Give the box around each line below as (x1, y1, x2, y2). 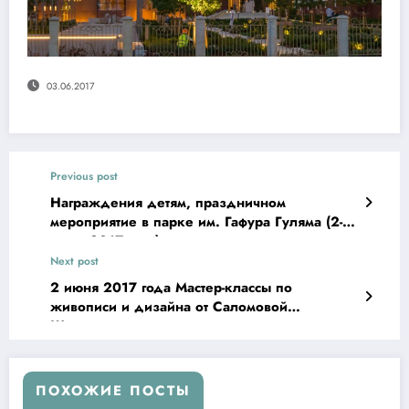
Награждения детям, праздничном (50, 192, 286, 213)
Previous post (50, 167, 118, 184)
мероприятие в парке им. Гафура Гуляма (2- (50, 211, 342, 232)
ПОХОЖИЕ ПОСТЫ (36, 380, 191, 401)
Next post (50, 252, 99, 269)
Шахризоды (50, 315, 131, 336)
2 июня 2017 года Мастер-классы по (50, 277, 292, 298)
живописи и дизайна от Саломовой (50, 296, 195, 317)
